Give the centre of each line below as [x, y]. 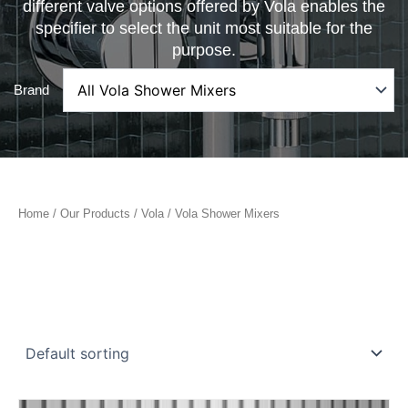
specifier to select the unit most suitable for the [204, 28]
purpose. [204, 50]
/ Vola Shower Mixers [222, 213]
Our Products [95, 213]
